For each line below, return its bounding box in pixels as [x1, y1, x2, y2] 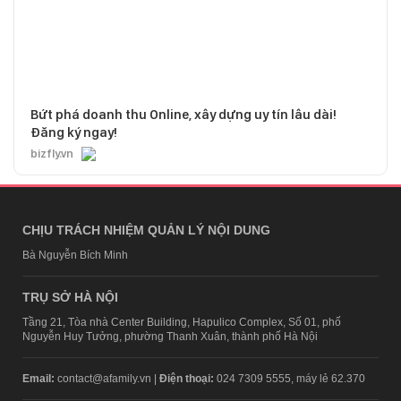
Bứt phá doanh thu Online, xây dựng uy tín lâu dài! [30, 106, 337, 123]
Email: [22, 371, 55, 385]
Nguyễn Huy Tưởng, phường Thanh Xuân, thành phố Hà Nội [22, 329, 318, 343]
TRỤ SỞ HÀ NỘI [22, 289, 118, 304]
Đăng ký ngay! [30, 124, 117, 141]
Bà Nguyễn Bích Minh [22, 248, 128, 261]
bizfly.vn [30, 146, 73, 160]
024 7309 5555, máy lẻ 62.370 [214, 371, 365, 385]
